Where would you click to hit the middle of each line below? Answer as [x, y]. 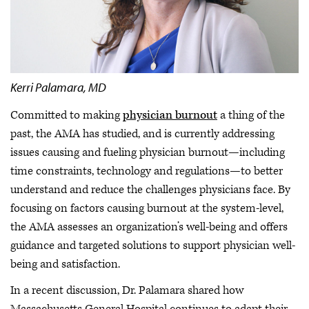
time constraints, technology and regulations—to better [147, 171]
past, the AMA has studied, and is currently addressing [142, 134]
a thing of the [251, 116]
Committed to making [67, 116]
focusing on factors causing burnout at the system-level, [147, 209]
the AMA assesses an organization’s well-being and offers [149, 227]
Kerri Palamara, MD [58, 88]
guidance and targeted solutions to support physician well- [153, 246]
